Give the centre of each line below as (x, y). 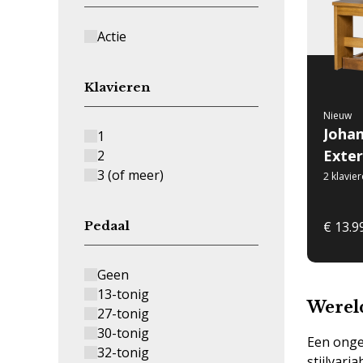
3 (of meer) (130, 175)
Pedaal (107, 226)
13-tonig (123, 294)
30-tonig (123, 333)
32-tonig (123, 352)
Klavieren (117, 87)
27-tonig (123, 314)
